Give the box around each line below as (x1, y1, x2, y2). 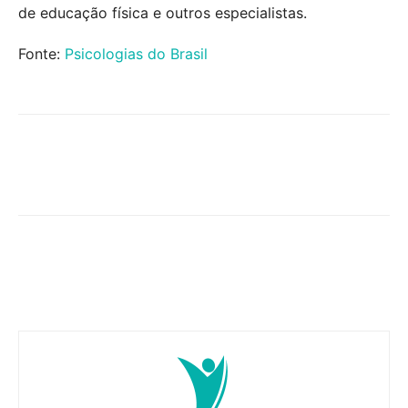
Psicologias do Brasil (65, 44, 208, 63)
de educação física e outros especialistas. (18, 3, 307, 22)
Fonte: (18, 44, 65, 63)
